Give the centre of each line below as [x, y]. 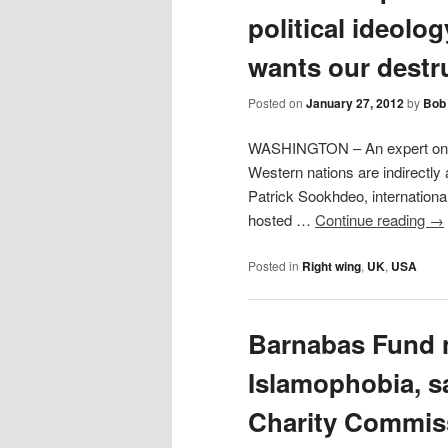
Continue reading [372, 220]
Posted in [273, 265]
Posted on [277, 102]
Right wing [331, 265]
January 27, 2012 [355, 102]
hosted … [281, 220]
